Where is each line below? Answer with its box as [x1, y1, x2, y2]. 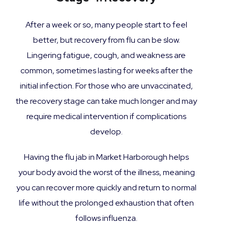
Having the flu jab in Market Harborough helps [24, 151, 189, 162]
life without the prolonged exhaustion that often [19, 197, 194, 208]
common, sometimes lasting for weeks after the [20, 65, 193, 76]
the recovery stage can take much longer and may [16, 95, 197, 106]
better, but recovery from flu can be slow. [33, 34, 180, 45]
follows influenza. [75, 212, 137, 223]
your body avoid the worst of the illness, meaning [18, 166, 195, 178]
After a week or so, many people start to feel [25, 19, 187, 30]
